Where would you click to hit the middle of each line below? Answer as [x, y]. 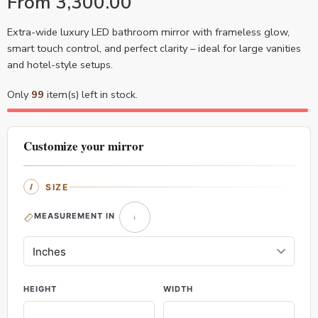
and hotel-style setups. [60, 65]
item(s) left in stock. [91, 94]
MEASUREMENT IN [75, 216]
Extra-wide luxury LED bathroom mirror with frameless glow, [148, 32]
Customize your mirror [84, 146]
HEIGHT [40, 289]
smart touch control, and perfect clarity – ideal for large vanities [154, 48]
